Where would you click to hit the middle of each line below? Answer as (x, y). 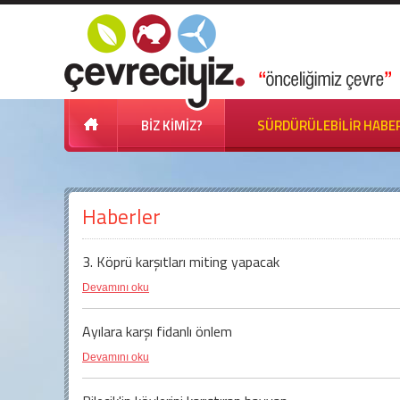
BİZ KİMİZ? (171, 125)
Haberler (121, 217)
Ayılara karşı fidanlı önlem (157, 331)
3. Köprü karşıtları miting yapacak (181, 262)
